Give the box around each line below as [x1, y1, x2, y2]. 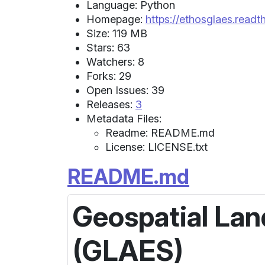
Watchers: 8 [86, 55, 144, 68]
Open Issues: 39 [86, 83, 164, 96]
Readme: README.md [105, 126, 215, 139]
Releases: [86, 98, 135, 111]
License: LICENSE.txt [105, 140, 208, 153]
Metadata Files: [86, 112, 161, 125]
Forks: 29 [86, 69, 131, 82]
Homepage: [86, 12, 146, 25]
